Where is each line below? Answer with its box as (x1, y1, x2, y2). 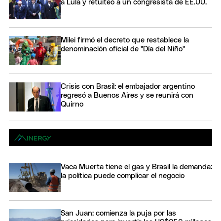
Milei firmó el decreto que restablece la (61, 36, 189, 44)
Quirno (61, 101, 83, 109)
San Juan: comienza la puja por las (61, 210, 176, 218)
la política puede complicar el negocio (61, 172, 184, 180)
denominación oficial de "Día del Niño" (61, 45, 185, 53)
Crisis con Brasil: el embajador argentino (61, 83, 195, 91)
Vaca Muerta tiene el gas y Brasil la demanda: (61, 163, 212, 171)
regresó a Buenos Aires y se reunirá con (61, 92, 193, 100)
